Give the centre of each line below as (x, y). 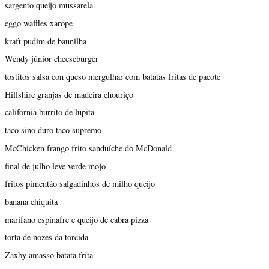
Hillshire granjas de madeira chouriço (69, 94)
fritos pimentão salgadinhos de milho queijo (80, 184)
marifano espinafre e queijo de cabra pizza (77, 219)
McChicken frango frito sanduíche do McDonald (88, 148)
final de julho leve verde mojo (55, 166)
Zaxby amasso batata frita (49, 255)
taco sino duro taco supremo (53, 130)
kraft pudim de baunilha (46, 41)
